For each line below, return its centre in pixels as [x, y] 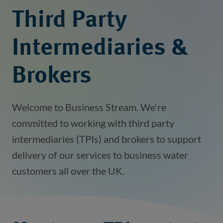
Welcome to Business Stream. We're [89, 107]
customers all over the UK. [68, 171]
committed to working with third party [93, 123]
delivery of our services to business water [100, 155]
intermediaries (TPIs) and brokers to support [107, 139]
